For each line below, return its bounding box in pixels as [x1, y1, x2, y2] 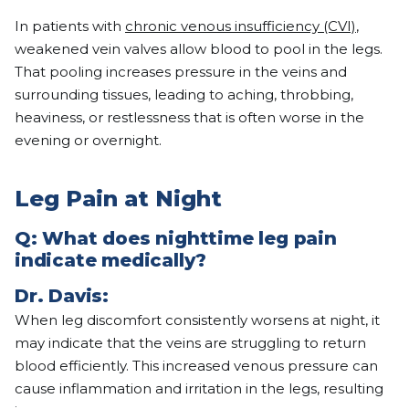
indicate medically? [15, 249, 207, 272]
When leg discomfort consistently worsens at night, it [15, 311, 380, 330]
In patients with [15, 17, 125, 36]
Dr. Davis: [15, 285, 109, 308]
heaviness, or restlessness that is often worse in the [15, 109, 364, 127]
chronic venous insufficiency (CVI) [125, 17, 356, 36]
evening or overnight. [15, 131, 162, 150]
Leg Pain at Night [15, 185, 222, 213]
